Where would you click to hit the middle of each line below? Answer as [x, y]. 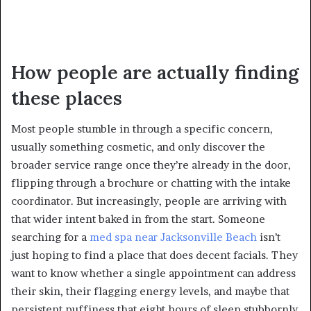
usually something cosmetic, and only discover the [138, 147]
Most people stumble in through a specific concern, [142, 129]
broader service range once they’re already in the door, [151, 165]
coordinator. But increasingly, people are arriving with [149, 201]
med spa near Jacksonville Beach [173, 237]
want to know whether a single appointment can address [153, 274]
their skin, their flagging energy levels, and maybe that [150, 292]
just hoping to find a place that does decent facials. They [154, 255]
